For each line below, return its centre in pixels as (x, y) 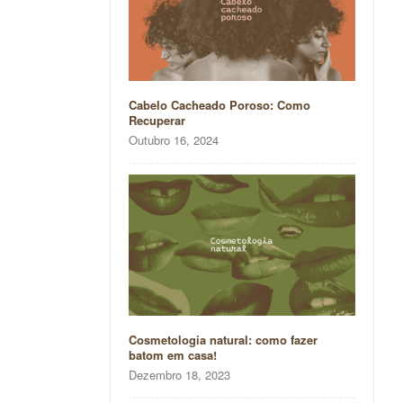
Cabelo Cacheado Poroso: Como (219, 104)
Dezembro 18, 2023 (179, 375)
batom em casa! (172, 355)
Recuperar (157, 120)
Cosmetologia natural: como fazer (223, 340)
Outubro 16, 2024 (173, 139)
